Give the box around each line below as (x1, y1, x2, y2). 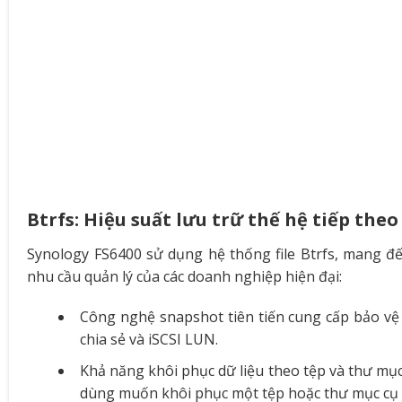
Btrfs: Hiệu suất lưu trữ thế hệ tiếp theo (27, 206, 399, 232)
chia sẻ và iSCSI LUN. (80, 329, 219, 350)
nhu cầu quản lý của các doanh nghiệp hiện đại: (27, 266, 343, 286)
